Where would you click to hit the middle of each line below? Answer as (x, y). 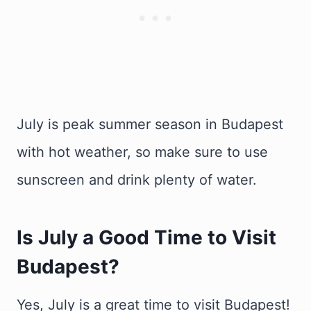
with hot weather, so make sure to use (142, 152)
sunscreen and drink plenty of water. (137, 180)
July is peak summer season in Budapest (150, 124)
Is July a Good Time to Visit (146, 237)
